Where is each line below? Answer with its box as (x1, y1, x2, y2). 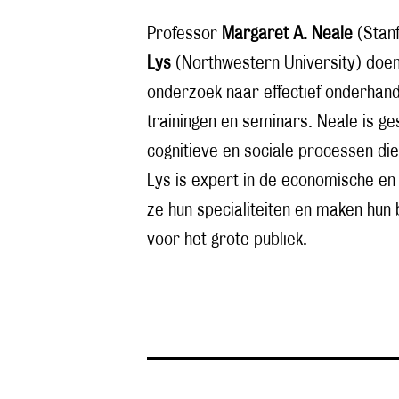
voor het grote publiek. (147, 232, 307, 248)
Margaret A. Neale (222, 26, 353, 43)
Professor (147, 26, 222, 43)
